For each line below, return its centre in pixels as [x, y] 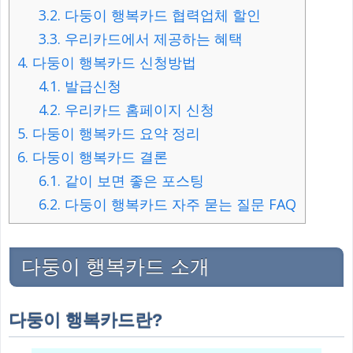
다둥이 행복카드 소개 [115, 266]
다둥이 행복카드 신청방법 [112, 62]
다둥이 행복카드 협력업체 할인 [161, 15]
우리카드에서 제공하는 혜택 [152, 38]
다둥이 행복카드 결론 [98, 156]
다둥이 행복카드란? [85, 320]
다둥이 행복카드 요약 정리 [114, 133]
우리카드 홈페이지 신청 [138, 109]
